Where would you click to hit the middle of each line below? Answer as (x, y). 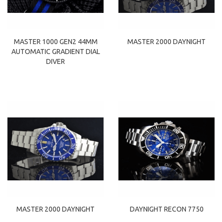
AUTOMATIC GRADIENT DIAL (55, 51)
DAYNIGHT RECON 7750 (166, 209)
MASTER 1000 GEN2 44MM (55, 41)
